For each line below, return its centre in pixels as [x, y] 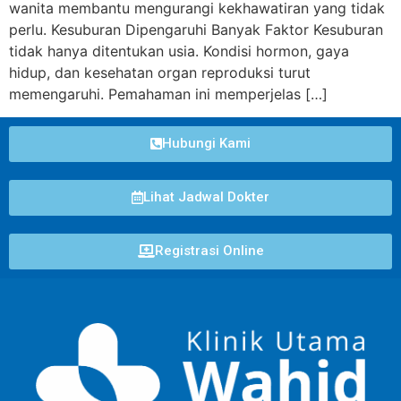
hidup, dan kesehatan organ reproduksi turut [160, 73]
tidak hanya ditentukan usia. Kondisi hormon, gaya [179, 51]
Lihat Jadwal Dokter [206, 197]
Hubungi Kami [206, 144]
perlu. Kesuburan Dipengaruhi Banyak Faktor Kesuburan [196, 30]
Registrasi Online [209, 251]
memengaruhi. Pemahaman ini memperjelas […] [168, 94]
